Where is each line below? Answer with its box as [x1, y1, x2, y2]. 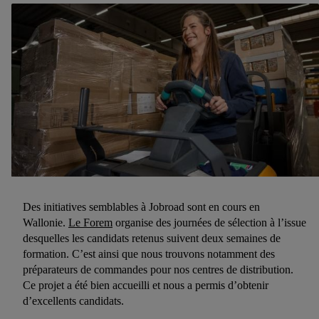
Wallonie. [23, 216, 68, 229]
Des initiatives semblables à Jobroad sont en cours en [23, 200, 260, 213]
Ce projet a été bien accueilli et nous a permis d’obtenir [23, 278, 268, 291]
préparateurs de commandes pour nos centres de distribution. [23, 263, 293, 276]
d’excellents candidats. [23, 294, 124, 307]
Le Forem [68, 216, 113, 229]
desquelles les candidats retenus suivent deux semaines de [23, 231, 281, 244]
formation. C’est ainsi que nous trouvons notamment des [23, 247, 275, 260]
